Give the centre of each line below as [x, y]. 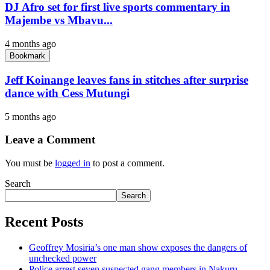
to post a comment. [127, 163]
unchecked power [63, 258]
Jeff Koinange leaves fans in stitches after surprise [127, 80]
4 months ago [30, 44]
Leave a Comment [50, 140]
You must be [30, 163]
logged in [73, 163]
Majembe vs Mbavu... [59, 20]
